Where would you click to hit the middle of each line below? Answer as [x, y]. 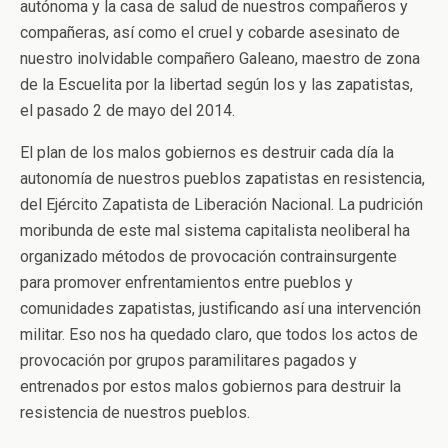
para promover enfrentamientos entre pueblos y [186, 282]
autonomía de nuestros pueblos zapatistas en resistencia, [222, 178]
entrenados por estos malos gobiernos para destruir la [210, 386]
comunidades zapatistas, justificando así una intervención [220, 308]
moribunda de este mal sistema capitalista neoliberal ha [215, 230]
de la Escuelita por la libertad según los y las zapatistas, [216, 84]
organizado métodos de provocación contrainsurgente [208, 256]
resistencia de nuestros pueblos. [135, 412]
